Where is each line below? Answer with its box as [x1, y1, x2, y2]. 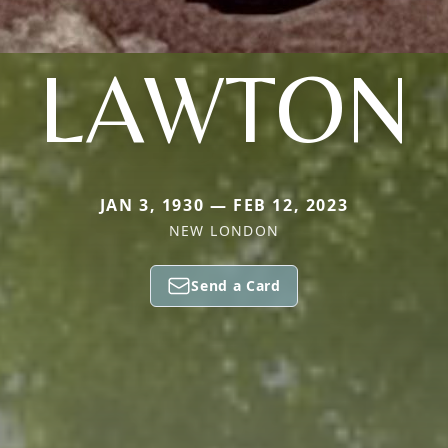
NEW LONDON [168, 221, 280, 240]
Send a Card [191, 276, 281, 295]
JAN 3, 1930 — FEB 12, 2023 [99, 194, 349, 216]
